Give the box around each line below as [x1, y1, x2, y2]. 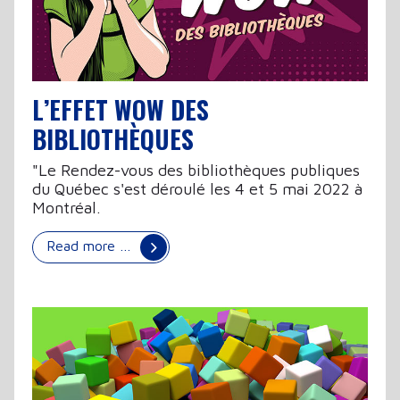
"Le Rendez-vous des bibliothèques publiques [32, 160, 360, 179]
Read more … [46, 237, 136, 254]
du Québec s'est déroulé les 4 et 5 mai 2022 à [32, 179, 362, 198]
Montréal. [32, 197, 101, 217]
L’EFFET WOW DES [32, 90, 209, 128]
